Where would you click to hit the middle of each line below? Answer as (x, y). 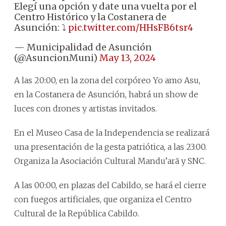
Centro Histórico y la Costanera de (90, 17)
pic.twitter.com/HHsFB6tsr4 (131, 27)
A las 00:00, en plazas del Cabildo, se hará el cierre (110, 185)
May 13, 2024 (128, 58)
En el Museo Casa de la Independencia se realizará (112, 132)
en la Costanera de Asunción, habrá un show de (106, 94)
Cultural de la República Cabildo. (77, 213)
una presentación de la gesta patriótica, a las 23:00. (110, 147)
